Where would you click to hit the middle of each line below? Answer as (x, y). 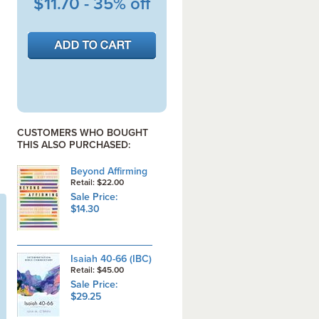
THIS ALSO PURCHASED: (73, 145)
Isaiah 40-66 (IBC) (111, 259)
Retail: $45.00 (99, 270)
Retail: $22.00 (99, 182)
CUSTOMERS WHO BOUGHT (82, 133)
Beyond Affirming (109, 171)
